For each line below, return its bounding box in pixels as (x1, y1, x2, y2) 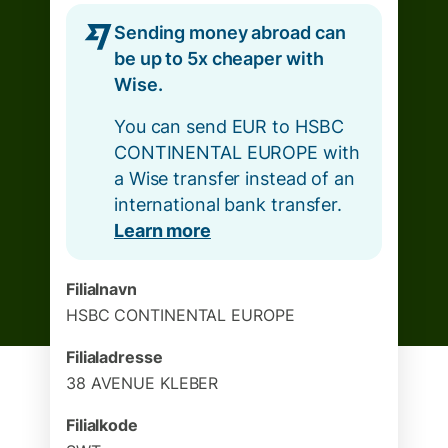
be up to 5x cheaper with (114, 48, 324, 69)
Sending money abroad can (114, 22, 346, 43)
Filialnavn (66, 279, 137, 299)
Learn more (114, 220, 211, 241)
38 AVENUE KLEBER (66, 373, 219, 393)
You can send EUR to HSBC (114, 116, 344, 137)
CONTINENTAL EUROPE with (114, 142, 360, 163)
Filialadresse (66, 347, 163, 367)
